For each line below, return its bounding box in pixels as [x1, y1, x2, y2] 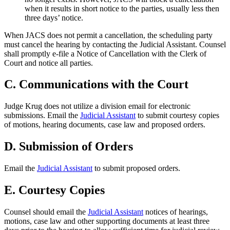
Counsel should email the [4, 207, 88, 216]
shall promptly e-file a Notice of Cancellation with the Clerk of [4, 49, 206, 58]
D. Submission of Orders [4, 140, 133, 154]
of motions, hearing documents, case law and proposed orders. [4, 120, 205, 129]
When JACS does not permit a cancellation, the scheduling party [4, 30, 213, 40]
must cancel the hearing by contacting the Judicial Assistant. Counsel [4, 40, 226, 49]
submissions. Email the [4, 111, 80, 120]
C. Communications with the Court [4, 78, 188, 91]
